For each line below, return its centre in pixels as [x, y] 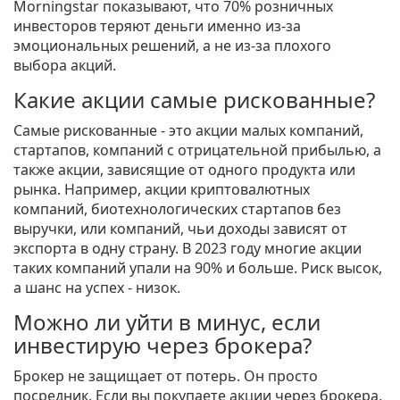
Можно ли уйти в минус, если [167, 322]
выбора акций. [65, 66]
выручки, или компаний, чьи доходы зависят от [180, 229]
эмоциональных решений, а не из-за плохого [172, 46]
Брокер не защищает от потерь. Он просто [166, 376]
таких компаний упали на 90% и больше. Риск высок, [198, 268]
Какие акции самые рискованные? [194, 100]
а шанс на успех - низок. [97, 288]
